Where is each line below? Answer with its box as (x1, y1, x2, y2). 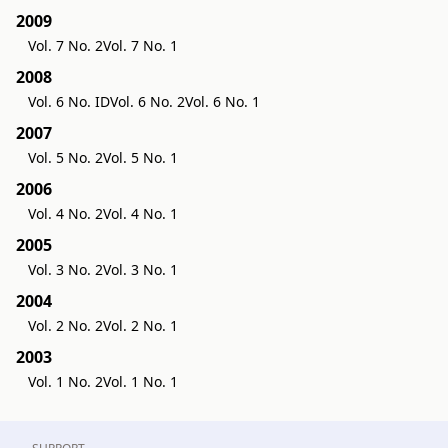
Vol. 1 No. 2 (28, 371, 103, 391)
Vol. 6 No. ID (28, 91, 110, 111)
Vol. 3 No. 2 (28, 259, 103, 279)
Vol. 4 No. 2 (28, 203, 103, 223)
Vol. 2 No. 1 (103, 315, 178, 335)
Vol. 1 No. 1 (103, 371, 178, 391)
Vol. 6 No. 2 (110, 91, 185, 111)
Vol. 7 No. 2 (28, 35, 103, 55)
